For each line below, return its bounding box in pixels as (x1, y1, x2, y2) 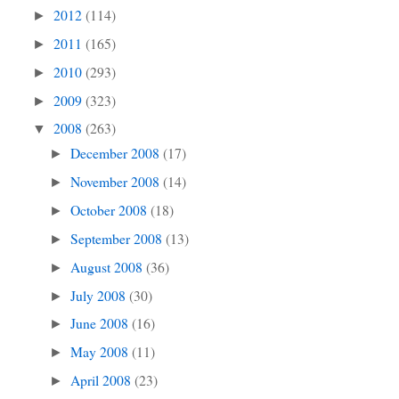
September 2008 (70, 228, 167, 248)
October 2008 (70, 200, 151, 220)
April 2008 (70, 370, 135, 390)
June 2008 (70, 313, 133, 333)
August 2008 (70, 256, 147, 276)
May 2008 (70, 342, 133, 362)
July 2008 (70, 285, 130, 305)
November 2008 (70, 172, 164, 191)
